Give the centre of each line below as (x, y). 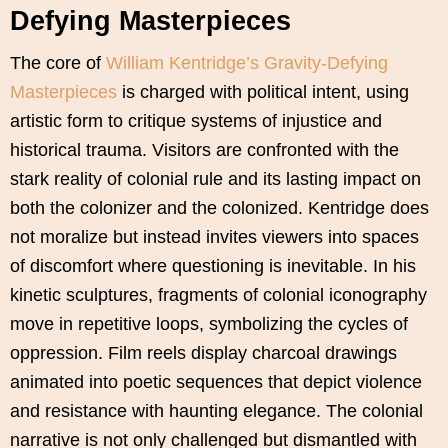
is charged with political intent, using (263, 92)
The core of (58, 63)
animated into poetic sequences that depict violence (216, 382)
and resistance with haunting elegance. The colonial (216, 411)
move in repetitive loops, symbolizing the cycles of (209, 324)
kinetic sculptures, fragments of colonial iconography (218, 295)
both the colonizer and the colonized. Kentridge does (219, 208)
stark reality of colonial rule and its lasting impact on (215, 179)
